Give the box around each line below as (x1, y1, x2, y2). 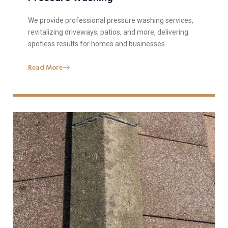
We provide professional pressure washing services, (28, 16, 193, 24)
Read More (28, 62, 63, 73)
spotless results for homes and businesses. (28, 39, 166, 48)
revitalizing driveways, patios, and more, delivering (28, 27, 188, 36)
